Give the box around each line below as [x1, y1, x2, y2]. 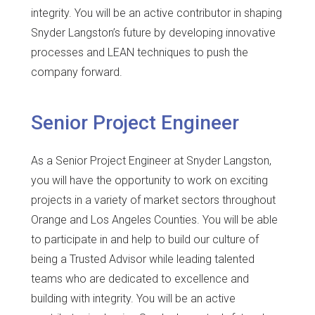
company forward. [31, 65, 122, 79]
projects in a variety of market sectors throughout [31, 193, 276, 207]
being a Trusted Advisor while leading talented [31, 252, 255, 266]
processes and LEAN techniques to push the [31, 46, 248, 60]
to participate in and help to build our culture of [31, 232, 259, 246]
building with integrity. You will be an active [31, 291, 236, 305]
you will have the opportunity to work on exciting [31, 173, 268, 187]
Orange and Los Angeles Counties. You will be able [31, 212, 278, 226]
